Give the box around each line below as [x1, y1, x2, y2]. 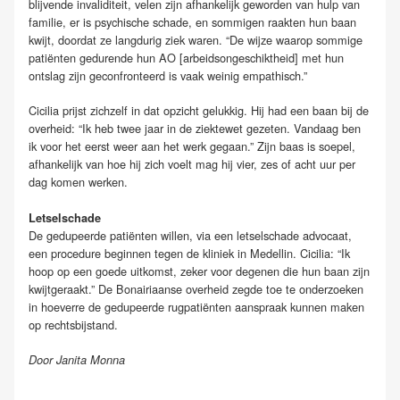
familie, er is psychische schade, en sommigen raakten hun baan [29, 13, 356, 31]
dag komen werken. [29, 173, 128, 191]
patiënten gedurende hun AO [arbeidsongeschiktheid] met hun [29, 49, 344, 67]
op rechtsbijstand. [29, 315, 118, 333]
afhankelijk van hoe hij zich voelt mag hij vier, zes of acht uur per [29, 155, 355, 173]
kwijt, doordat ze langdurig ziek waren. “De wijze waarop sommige [29, 31, 362, 49]
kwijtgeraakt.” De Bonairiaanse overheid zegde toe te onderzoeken [29, 279, 363, 297]
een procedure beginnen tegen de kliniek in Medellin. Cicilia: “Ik [29, 244, 350, 262]
